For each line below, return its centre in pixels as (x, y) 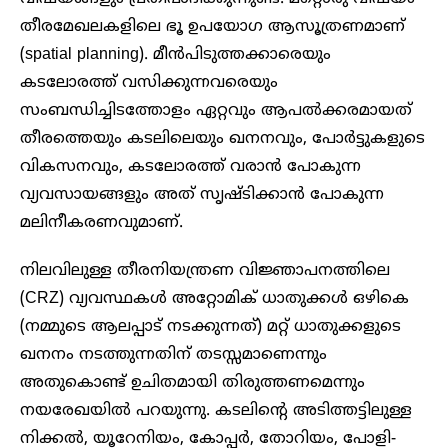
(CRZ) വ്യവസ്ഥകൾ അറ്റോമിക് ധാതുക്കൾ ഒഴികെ (214, 299)
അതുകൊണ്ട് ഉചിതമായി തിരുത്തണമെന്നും (192, 383)
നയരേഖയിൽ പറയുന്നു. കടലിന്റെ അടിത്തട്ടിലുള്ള (216, 411)
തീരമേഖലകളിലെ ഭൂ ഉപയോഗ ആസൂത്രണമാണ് (212, 27)
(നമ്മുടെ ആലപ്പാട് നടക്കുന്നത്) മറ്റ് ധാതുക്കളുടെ (210, 327)
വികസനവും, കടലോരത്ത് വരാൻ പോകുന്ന (190, 167)
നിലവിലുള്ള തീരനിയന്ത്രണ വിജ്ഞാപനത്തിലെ (205, 271)
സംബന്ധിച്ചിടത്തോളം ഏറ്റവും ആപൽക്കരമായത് (216, 111)
